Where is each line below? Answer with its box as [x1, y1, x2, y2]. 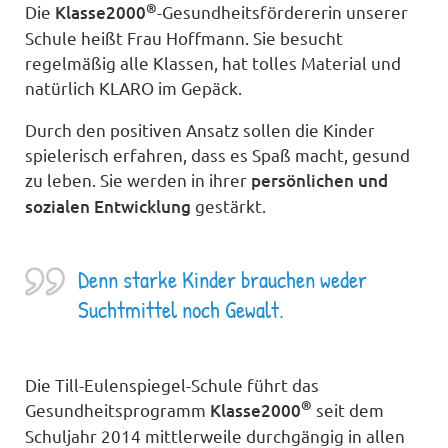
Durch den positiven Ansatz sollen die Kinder [25, 118, 376, 140]
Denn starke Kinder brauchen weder [77, 264, 367, 296]
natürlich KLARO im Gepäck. [25, 76, 243, 98]
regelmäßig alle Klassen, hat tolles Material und [25, 51, 402, 73]
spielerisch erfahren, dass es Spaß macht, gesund [25, 143, 411, 165]
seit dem [312, 398, 385, 420]
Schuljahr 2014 [25, 424, 142, 446]
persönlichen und [251, 168, 389, 192]
